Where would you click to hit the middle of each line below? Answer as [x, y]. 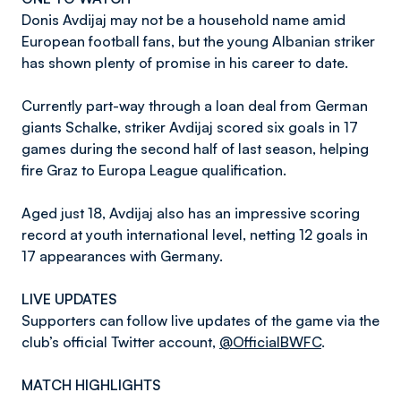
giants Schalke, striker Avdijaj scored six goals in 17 [190, 127]
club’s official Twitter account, [120, 342]
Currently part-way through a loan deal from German [195, 106]
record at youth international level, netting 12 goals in [195, 235]
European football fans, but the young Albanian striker [198, 41]
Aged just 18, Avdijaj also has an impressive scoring [191, 213]
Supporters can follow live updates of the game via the [200, 320]
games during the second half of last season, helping [195, 149]
